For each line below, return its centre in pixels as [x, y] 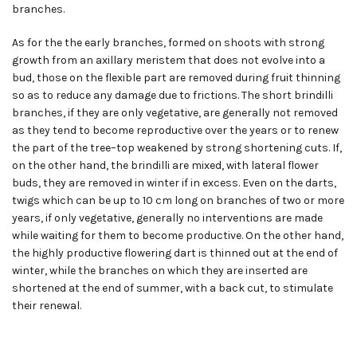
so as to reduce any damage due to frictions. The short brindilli [173, 96]
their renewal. [47, 306]
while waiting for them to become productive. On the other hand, [178, 236]
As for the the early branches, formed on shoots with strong [168, 43]
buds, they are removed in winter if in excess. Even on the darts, [174, 183]
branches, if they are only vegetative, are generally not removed [175, 113]
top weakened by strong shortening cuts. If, [229, 148]
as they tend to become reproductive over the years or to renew [175, 131]
